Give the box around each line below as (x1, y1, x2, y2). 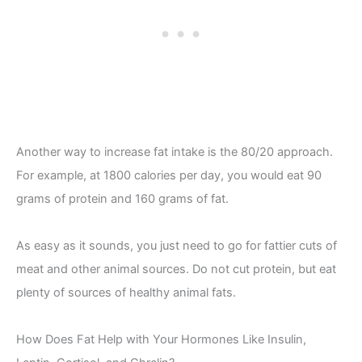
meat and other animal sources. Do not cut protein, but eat (16, 261, 336, 276)
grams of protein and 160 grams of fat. (16, 191, 229, 206)
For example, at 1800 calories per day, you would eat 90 (16, 167, 322, 183)
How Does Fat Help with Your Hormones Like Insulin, (16, 331, 306, 347)
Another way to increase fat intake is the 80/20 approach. (16, 144, 333, 159)
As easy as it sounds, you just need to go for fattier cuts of (16, 238, 337, 253)
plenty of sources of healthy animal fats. (16, 284, 236, 300)
